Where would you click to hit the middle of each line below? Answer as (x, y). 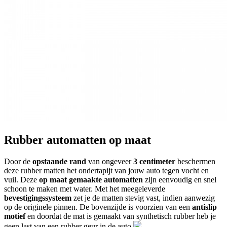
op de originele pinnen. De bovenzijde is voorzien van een (98, 207)
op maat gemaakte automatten (91, 179)
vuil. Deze (22, 179)
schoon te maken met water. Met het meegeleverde (85, 188)
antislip (204, 207)
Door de (18, 161)
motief (15, 216)
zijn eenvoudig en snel (180, 179)
